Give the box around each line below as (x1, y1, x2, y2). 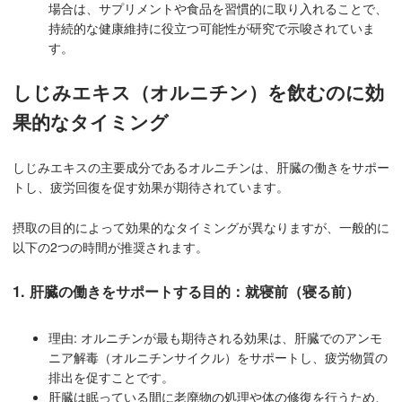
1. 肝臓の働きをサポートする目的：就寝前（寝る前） (13, 281, 360, 302)
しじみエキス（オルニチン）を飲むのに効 (13, 78, 384, 106)
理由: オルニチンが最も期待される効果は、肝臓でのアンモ (48, 328, 382, 346)
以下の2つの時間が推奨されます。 (13, 237, 208, 256)
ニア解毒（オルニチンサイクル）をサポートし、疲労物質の (48, 347, 388, 366)
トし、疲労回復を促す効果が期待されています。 (13, 178, 289, 197)
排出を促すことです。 (48, 367, 174, 386)
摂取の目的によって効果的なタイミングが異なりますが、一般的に (13, 217, 389, 236)
